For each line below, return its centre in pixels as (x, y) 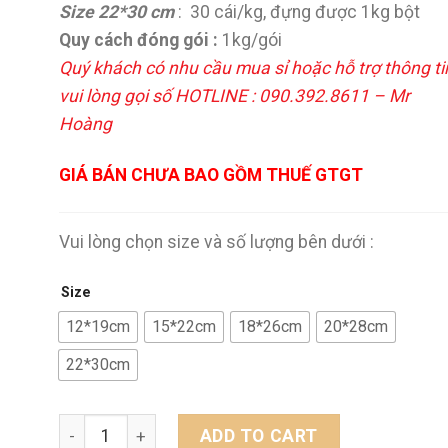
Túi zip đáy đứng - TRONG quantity (185, 426)
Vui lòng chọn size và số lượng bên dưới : (216, 241)
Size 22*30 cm (116, 12)
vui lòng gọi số (117, 96)
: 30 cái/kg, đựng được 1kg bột (299, 12)
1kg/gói (252, 40)
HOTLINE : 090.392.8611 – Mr (292, 96)
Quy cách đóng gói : (140, 40)
